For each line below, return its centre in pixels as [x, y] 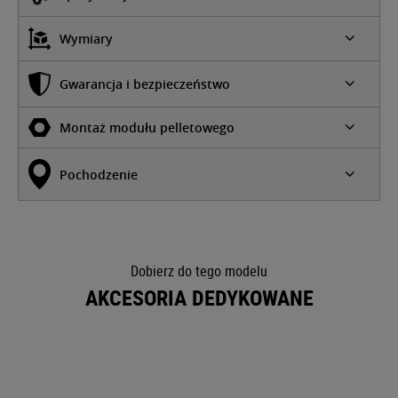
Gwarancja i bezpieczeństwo [145, 84]
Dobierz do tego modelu [199, 271]
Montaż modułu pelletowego [147, 128]
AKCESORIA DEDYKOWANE [199, 297]
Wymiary [86, 38]
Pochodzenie [99, 174]
